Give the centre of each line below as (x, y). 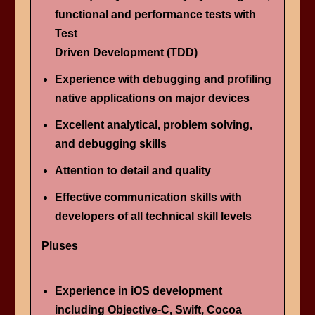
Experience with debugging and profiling (163, 79)
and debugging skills (110, 144)
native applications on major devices (152, 98)
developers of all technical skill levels (153, 217)
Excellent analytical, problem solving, (153, 125)
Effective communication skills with (148, 198)
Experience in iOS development (138, 291)
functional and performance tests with (155, 14)
